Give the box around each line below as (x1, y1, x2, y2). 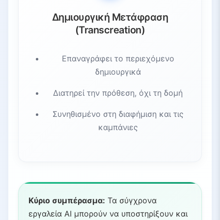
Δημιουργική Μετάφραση (52, 11, 168, 24)
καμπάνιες (98, 122, 138, 133)
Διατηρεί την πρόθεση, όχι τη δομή (53, 88, 183, 98)
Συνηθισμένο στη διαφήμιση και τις (52, 109, 184, 119)
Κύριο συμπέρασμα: (28, 195, 105, 206)
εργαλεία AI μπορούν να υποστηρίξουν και (28, 209, 188, 219)
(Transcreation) (75, 24, 145, 36)
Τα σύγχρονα (105, 195, 157, 206)
